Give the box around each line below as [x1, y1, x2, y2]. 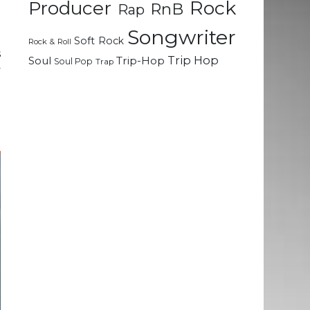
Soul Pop [54, 56, 93, 67]
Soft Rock [74, 35, 125, 48]
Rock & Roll [28, 37, 71, 47]
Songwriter [127, 25, 237, 50]
